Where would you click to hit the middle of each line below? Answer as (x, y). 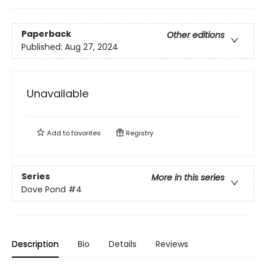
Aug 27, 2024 (91, 47)
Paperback (46, 34)
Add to (58, 133)
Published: (43, 47)
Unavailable (58, 94)
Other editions (196, 35)
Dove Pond (44, 190)
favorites (86, 133)
